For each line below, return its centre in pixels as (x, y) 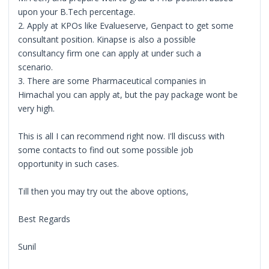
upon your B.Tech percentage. (77, 11)
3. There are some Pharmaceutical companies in (112, 80)
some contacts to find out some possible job (106, 150)
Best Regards (44, 219)
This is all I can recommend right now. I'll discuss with (122, 136)
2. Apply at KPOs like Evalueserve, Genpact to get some (126, 25)
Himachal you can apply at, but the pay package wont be (128, 94)
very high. (37, 108)
